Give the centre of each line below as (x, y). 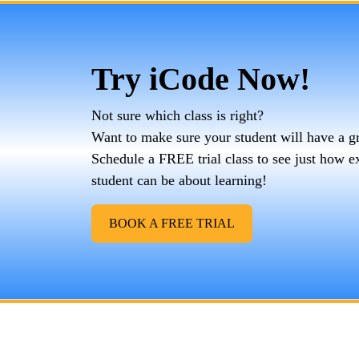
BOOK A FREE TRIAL (172, 223)
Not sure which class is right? (177, 115)
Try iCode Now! (201, 79)
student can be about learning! (179, 180)
